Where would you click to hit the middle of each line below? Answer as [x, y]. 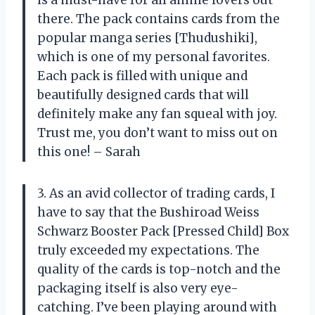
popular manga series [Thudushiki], [147, 38]
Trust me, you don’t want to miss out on [157, 133]
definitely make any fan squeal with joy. [157, 114]
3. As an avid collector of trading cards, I [156, 193]
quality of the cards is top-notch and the [159, 269]
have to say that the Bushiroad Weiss [148, 212]
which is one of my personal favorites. [154, 57]
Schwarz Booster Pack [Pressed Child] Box [163, 231]
